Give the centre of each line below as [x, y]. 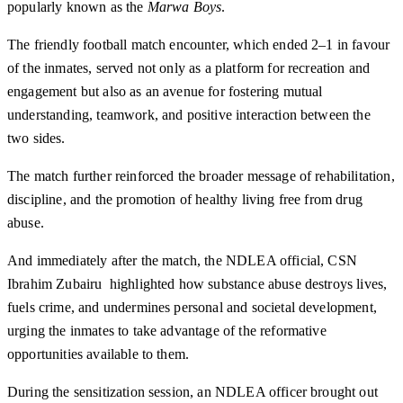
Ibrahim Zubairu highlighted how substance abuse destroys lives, [197, 284]
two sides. [36, 139]
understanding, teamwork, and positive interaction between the [189, 115]
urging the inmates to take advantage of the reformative [167, 331]
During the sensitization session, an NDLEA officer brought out [193, 392]
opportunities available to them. [99, 354]
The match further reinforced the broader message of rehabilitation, [201, 176]
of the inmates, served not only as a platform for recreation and [189, 68]
